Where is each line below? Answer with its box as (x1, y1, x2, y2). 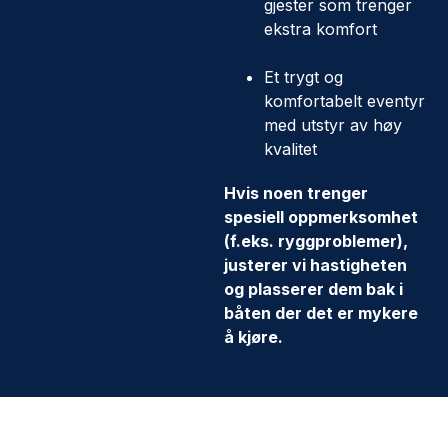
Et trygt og (264, 67, 343, 87)
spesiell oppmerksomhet (224, 207, 418, 227)
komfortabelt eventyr (264, 91, 425, 111)
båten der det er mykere (224, 303, 418, 323)
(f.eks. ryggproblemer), (224, 231, 408, 251)
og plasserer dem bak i (224, 279, 403, 299)
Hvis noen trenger (224, 183, 368, 203)
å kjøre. (224, 327, 283, 347)
